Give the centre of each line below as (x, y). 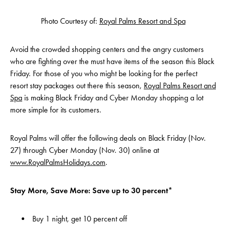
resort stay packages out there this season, (77, 85)
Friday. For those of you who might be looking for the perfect (104, 73)
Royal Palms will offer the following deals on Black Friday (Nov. (108, 138)
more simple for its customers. (56, 109)
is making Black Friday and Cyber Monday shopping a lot (113, 97)
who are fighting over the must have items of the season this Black (112, 61)
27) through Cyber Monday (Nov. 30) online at (84, 150)
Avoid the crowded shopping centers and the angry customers (107, 49)
